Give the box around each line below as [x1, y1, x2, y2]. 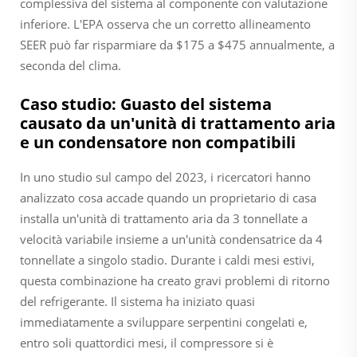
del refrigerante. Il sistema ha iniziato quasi [20, 292, 255, 309]
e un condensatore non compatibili [20, 131, 296, 153]
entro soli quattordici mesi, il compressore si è [20, 334, 273, 351]
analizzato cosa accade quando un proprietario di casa [20, 189, 316, 206]
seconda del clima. [20, 57, 121, 73]
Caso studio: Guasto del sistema [20, 92, 272, 115]
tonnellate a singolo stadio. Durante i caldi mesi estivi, [20, 251, 315, 268]
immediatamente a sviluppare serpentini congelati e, [20, 313, 308, 330]
